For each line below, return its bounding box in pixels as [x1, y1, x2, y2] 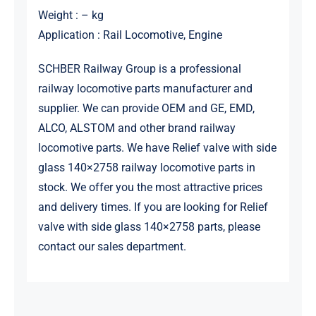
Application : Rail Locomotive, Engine [37, 28, 222, 42]
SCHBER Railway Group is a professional [37, 62, 241, 76]
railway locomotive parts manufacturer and [37, 82, 253, 96]
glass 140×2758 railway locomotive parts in [37, 161, 255, 175]
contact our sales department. [37, 240, 186, 254]
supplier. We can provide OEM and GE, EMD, [37, 102, 255, 116]
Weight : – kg [37, 8, 104, 23]
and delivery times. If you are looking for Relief [37, 200, 268, 214]
